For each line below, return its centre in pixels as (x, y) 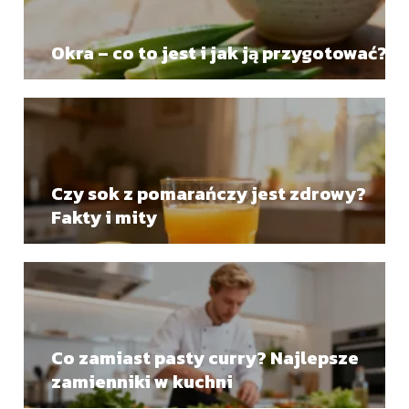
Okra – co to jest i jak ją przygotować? (220, 53)
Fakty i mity (105, 217)
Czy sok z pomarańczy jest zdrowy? (209, 194)
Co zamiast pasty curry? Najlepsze (205, 358)
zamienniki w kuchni (142, 382)
